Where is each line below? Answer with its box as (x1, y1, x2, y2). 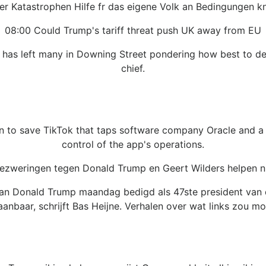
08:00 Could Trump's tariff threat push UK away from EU (5, 24, 261, 36)
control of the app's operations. (62, 138, 204, 150)
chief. (121, 62, 145, 74)
